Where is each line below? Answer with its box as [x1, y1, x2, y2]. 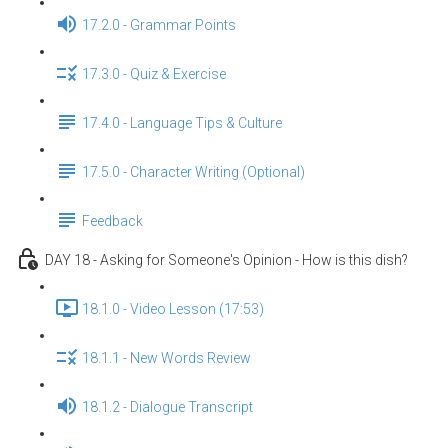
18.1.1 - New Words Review [82, 350, 251, 367]
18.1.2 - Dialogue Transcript [82, 399, 253, 416]
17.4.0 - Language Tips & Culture [82, 115, 282, 132]
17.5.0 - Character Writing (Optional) [82, 164, 305, 181]
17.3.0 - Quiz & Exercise [82, 66, 226, 83]
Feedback [82, 213, 143, 230]
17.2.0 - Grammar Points [82, 17, 236, 34]
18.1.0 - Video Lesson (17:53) [82, 301, 264, 318]
